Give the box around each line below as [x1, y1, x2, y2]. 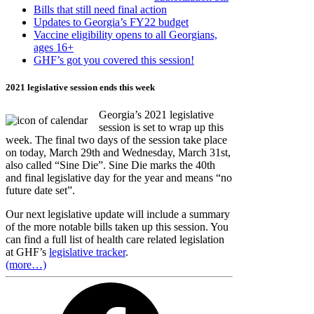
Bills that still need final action [34, 3, 167, 15]
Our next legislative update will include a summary [6, 208, 230, 221]
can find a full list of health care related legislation [6, 233, 224, 246]
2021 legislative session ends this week [6, 81, 155, 93]
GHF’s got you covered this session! [34, 53, 194, 66]
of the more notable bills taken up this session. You [6, 221, 228, 233]
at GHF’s [6, 246, 49, 259]
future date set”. [6, 184, 75, 197]
